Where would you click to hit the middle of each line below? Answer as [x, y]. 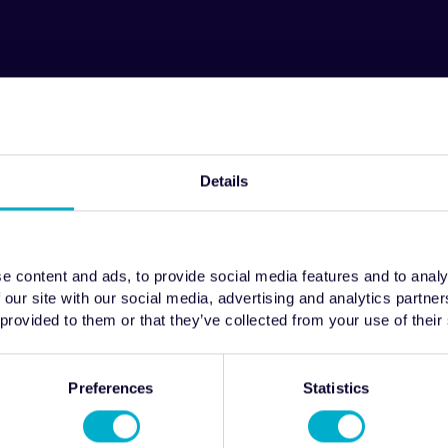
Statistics [336, 388]
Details [224, 181]
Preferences [111, 388]
